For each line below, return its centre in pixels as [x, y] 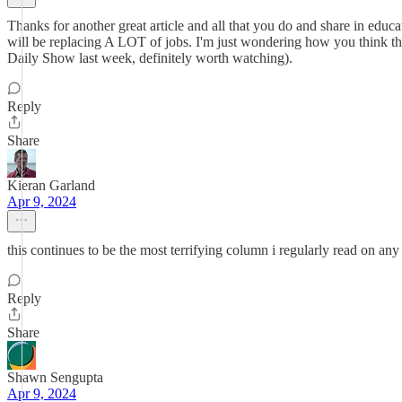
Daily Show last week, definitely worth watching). [150, 58]
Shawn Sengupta [55, 377]
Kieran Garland [51, 185]
